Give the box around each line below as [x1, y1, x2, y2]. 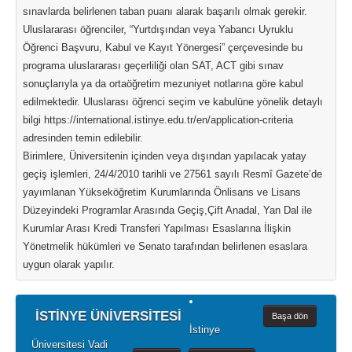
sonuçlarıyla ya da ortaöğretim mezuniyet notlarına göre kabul [23, 78, 303, 90]
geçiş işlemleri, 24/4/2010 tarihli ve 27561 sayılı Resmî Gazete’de [23, 168, 322, 180]
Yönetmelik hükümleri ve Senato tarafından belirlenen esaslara [23, 240, 307, 252]
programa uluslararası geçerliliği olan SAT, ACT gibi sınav [23, 60, 284, 71]
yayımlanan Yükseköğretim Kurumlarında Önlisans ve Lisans [23, 186, 301, 198]
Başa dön [272, 310, 308, 321]
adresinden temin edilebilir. [23, 132, 143, 144]
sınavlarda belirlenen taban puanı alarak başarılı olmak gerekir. [23, 5, 307, 17]
